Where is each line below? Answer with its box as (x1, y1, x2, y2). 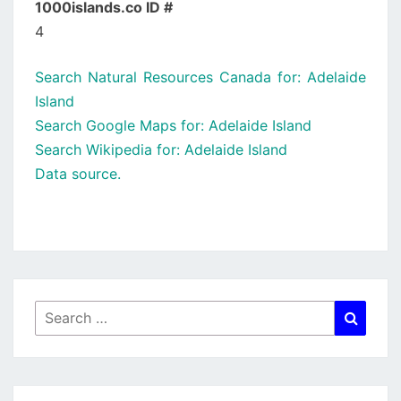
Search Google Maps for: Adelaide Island (35, 116, 311, 134)
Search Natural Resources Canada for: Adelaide (35, 68, 366, 86)
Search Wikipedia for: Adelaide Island (35, 141, 287, 158)
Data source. (35, 165, 121, 183)
